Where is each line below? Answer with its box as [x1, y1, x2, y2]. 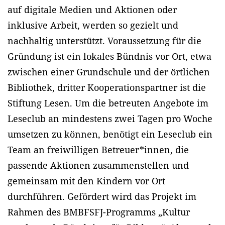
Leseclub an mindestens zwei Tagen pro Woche [8, 113, 212, 125]
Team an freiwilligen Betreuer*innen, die [8, 144, 189, 156]
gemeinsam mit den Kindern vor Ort [8, 175, 165, 187]
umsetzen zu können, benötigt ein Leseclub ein [8, 128, 212, 141]
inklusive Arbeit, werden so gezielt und [8, 19, 178, 32]
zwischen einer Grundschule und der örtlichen [8, 66, 210, 78]
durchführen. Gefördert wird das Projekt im [8, 190, 196, 203]
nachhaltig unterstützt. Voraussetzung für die [8, 35, 201, 47]
